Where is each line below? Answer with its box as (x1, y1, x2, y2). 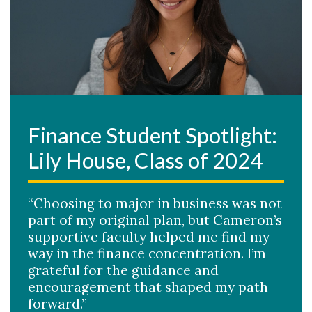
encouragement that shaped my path (28, 278, 268, 295)
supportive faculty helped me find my (28, 228, 270, 245)
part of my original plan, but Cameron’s (28, 211, 282, 228)
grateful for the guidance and (28, 261, 219, 279)
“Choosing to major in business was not (28, 194, 282, 212)
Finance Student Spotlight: (28, 121, 277, 148)
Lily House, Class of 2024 (28, 146, 263, 173)
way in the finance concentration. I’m (28, 244, 266, 262)
